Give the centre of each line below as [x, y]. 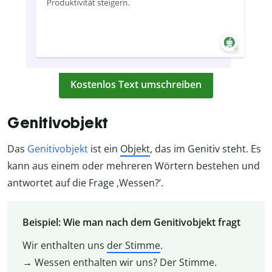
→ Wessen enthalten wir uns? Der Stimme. [119, 262]
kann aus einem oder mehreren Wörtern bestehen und [134, 166]
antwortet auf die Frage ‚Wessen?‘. [85, 183]
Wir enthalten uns [64, 245]
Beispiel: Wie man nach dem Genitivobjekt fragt [131, 222]
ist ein [104, 149]
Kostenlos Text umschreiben [136, 84]
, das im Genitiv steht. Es [206, 149]
